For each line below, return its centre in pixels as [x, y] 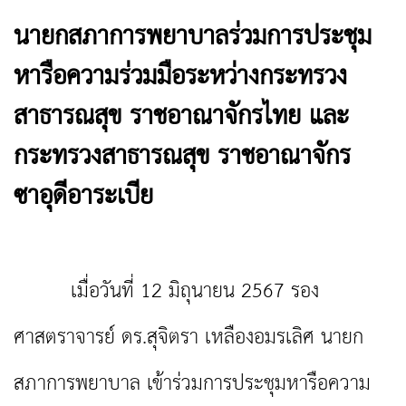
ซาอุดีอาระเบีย [83, 198]
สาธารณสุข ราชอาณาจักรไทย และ [181, 118]
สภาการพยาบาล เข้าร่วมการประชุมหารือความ [192, 384]
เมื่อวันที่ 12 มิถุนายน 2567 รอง [166, 292]
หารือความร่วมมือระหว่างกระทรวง [180, 78]
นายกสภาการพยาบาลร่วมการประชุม [193, 38]
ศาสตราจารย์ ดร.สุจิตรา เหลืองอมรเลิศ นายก [188, 338]
